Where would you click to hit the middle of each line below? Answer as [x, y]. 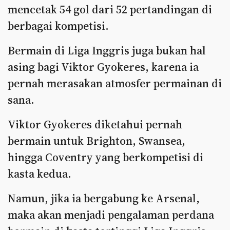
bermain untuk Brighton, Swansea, [97, 141]
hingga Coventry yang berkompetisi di [106, 157]
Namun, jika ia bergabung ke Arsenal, [104, 198]
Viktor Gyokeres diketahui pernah [95, 124]
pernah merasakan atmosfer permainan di [115, 83]
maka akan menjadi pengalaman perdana [111, 215]
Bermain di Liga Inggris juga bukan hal [107, 50]
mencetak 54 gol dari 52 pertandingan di [110, 9]
